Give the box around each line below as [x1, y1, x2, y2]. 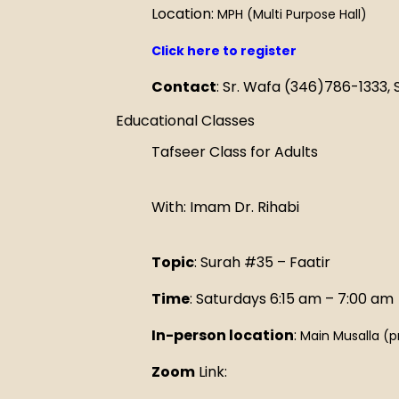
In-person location [151, 325, 294, 346]
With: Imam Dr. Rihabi [151, 197, 299, 218]
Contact [151, 77, 216, 98]
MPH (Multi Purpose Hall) [217, 5, 367, 24]
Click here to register [151, 42, 297, 61]
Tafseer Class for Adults [151, 141, 318, 162]
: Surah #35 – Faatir [194, 252, 330, 273]
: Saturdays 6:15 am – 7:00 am [190, 289, 394, 310]
